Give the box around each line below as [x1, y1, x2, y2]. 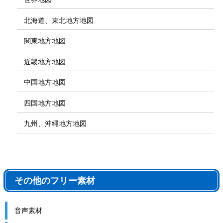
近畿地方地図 [24, 57, 66, 66]
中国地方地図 [24, 78, 66, 87]
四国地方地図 [24, 98, 66, 107]
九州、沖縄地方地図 [24, 119, 87, 128]
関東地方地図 [24, 36, 66, 45]
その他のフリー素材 [14, 175, 95, 186]
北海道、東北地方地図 [24, 15, 94, 24]
